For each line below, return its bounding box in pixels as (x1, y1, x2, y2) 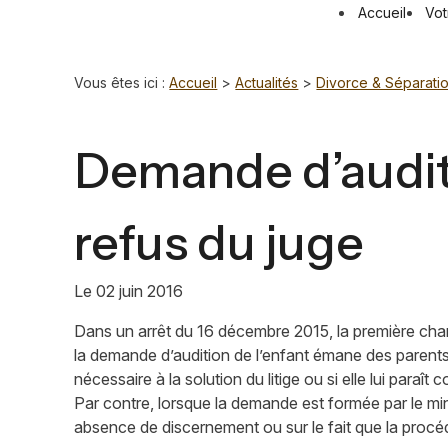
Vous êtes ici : (74, 74, 166, 91)
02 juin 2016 (96, 281, 184, 301)
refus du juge (74, 213, 365, 272)
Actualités (235, 74, 299, 91)
